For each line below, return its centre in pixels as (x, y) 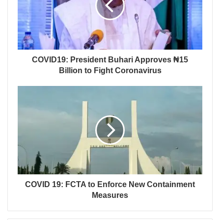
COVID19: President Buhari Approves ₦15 (110, 60)
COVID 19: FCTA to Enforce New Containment (110, 185)
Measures (110, 195)
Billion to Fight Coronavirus (110, 71)
